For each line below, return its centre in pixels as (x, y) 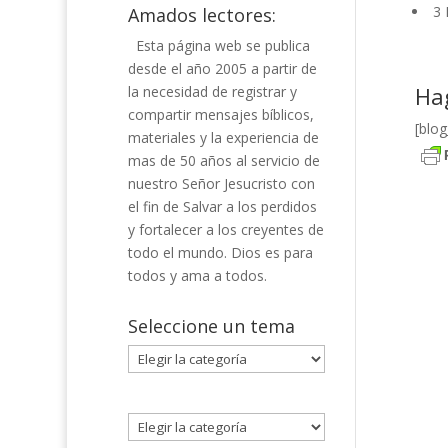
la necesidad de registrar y (212, 91)
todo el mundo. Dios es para (220, 252)
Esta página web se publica (222, 45)
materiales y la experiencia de (223, 137)
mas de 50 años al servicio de (223, 160)
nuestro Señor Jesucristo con (221, 183)
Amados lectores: (201, 15)
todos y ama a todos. (197, 275)
